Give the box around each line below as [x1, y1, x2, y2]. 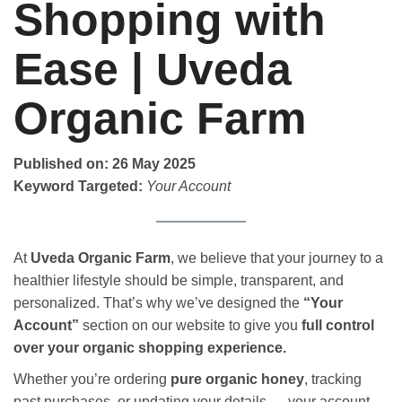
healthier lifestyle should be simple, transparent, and [13, 272, 344, 288]
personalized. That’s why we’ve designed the [13, 294, 303, 310]
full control [301, 317, 374, 333]
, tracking [304, 371, 362, 387]
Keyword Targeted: [13, 179, 143, 194]
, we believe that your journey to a [170, 249, 383, 266]
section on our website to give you [79, 317, 301, 333]
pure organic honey [170, 371, 304, 387]
